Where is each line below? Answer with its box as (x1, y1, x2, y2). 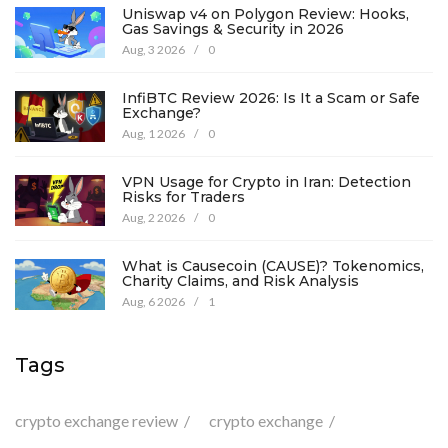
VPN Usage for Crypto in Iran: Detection (122, 173, 411, 192)
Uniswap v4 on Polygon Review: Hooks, (122, 5, 409, 24)
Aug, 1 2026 (122, 126, 187, 142)
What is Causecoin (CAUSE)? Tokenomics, (122, 257, 424, 276)
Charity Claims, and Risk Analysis (122, 272, 359, 291)
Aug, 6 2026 (122, 294, 187, 310)
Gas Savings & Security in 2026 (122, 20, 344, 39)
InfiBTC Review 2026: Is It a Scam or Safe (122, 89, 420, 108)
